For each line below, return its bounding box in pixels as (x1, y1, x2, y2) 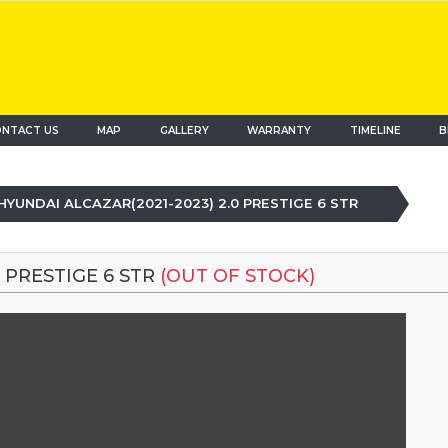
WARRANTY (247, 123, 312, 137)
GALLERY (159, 123, 209, 137)
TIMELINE (349, 123, 401, 137)
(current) (121, 123, 170, 137)
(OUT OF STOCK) (159, 265, 315, 288)
